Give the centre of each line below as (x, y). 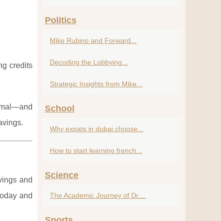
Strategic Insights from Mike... (96, 84)
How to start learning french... (96, 150)
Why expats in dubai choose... (97, 129)
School (60, 109)
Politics (61, 20)
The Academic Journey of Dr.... (98, 195)
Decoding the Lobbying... (89, 62)
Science (62, 175)
